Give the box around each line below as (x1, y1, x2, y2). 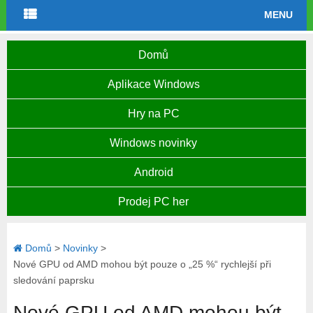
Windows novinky (110, 137, 197, 149)
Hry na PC (127, 108, 180, 119)
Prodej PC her (118, 196, 189, 208)
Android (133, 166, 173, 178)
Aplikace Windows (107, 78, 200, 90)
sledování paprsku (13, 275, 94, 286)
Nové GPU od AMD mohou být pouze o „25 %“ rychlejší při (13, 259, 271, 270)
